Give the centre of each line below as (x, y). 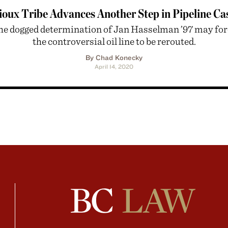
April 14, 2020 (114, 67)
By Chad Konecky (114, 58)
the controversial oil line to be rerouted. (114, 41)
